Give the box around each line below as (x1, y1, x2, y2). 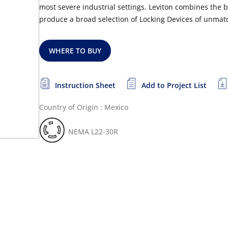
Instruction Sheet (55, 80, 116, 90)
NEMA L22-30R (68, 127, 118, 136)
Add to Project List (141, 80, 207, 90)
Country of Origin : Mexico (39, 102, 128, 112)
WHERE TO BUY (49, 46, 102, 55)
